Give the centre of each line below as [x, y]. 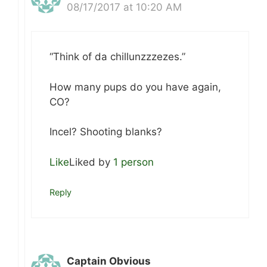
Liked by [91, 162]
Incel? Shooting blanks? [106, 132]
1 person [133, 162]
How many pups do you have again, [135, 87]
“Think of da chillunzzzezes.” [117, 57]
